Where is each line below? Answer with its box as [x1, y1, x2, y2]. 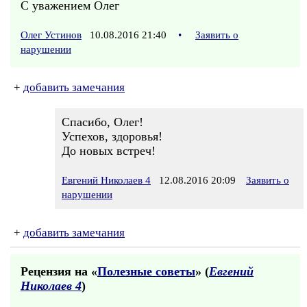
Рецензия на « [21, 265, 97, 278]
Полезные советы [97, 265, 195, 278]
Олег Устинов [21, 29, 82, 40]
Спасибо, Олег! [62, 115, 143, 129]
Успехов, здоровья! [62, 130, 162, 143]
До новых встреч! [62, 144, 156, 158]
